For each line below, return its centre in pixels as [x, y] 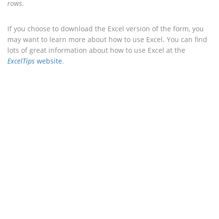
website [48, 61]
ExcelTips [21, 61]
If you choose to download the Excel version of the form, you [106, 28]
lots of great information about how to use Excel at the [96, 50]
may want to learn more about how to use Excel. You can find [107, 39]
